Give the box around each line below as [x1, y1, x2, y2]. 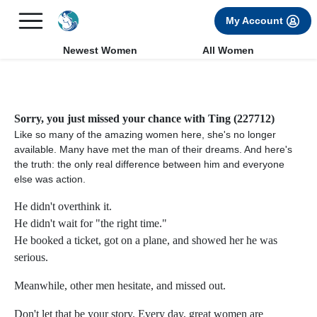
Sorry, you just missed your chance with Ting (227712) [14, 113, 275, 125]
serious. [14, 251, 48, 263]
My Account [226, 14, 286, 26]
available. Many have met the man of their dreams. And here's [14, 144, 292, 155]
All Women [202, 45, 255, 56]
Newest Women [62, 45, 137, 56]
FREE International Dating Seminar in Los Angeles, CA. [38, 8, 258, 18]
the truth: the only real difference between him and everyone [14, 158, 284, 170]
